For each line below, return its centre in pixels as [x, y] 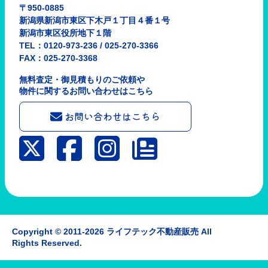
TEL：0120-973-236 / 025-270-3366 [93, 46]
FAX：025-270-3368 [58, 58]
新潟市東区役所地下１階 [65, 33]
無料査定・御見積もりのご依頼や [82, 80]
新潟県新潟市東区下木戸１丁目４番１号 [99, 21]
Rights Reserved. [47, 243]
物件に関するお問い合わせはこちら [86, 91]
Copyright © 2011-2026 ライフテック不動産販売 [107, 232]
